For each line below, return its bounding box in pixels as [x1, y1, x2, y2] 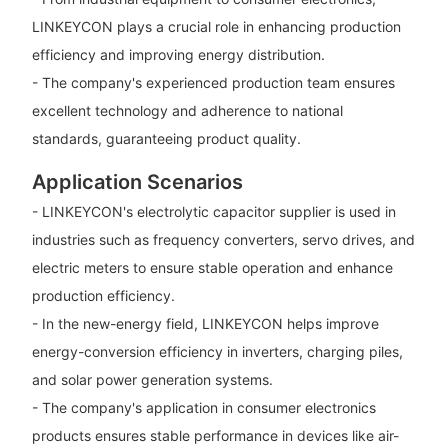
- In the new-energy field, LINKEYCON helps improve [31, 314, 379, 332]
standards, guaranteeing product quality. [31, 130, 301, 148]
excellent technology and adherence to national [31, 102, 343, 120]
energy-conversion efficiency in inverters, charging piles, [31, 342, 403, 360]
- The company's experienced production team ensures [31, 74, 395, 92]
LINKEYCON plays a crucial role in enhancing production [31, 18, 401, 36]
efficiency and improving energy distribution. [31, 46, 325, 64]
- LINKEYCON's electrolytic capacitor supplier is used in [31, 202, 396, 220]
